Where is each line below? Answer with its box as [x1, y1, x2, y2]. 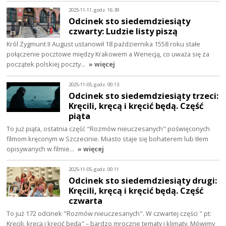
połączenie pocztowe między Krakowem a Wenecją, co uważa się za [7, 49, 210, 59]
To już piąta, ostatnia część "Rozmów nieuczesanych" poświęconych [7, 124, 210, 133]
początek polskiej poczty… [7, 59, 87, 69]
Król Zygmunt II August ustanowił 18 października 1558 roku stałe [7, 39, 201, 48]
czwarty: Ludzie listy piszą [69, 25, 178, 37]
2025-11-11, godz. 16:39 [69, 7, 120, 14]
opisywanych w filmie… [7, 144, 76, 153]
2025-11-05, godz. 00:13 [69, 81, 120, 88]
